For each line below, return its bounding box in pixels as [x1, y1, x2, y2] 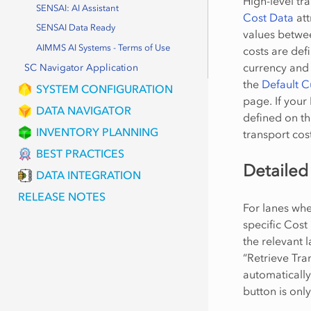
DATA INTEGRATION [35, 168, 141, 182]
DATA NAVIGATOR [35, 103, 131, 118]
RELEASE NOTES [17, 189, 106, 203]
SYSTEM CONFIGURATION [35, 82, 173, 96]
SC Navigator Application [24, 61, 138, 74]
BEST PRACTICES [35, 146, 124, 161]
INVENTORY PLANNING [35, 125, 158, 140]
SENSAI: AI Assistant [36, 2, 119, 13]
